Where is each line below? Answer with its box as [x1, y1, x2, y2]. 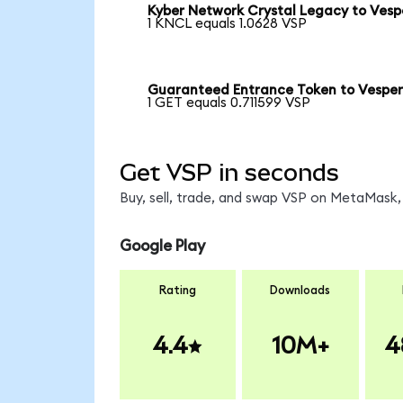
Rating [159, 283, 196, 297]
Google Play [119, 238, 205, 255]
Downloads [270, 283, 331, 297]
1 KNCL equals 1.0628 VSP [148, 17, 308, 31]
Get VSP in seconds [119, 158, 339, 186]
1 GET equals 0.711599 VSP [148, 96, 311, 111]
